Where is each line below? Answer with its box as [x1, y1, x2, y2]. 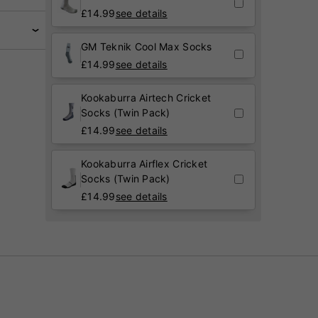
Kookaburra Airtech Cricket [81, 91, 212, 104]
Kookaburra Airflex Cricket [81, 157, 208, 170]
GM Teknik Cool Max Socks [81, 40, 212, 53]
